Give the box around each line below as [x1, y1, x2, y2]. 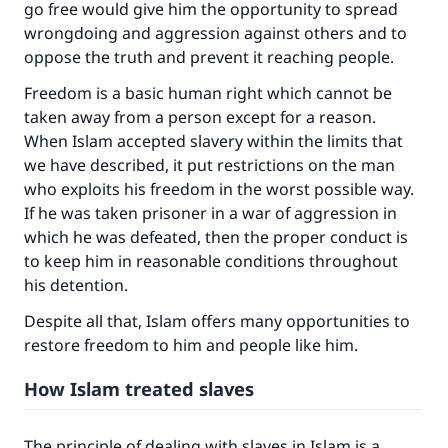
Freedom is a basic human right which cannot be [24, 82, 392, 104]
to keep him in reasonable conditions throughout [24, 250, 398, 272]
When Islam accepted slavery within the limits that [24, 130, 403, 152]
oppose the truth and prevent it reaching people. [24, 46, 402, 68]
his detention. [24, 274, 132, 296]
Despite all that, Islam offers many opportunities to [24, 310, 410, 332]
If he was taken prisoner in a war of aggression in [24, 202, 397, 224]
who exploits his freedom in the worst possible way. [24, 178, 414, 200]
